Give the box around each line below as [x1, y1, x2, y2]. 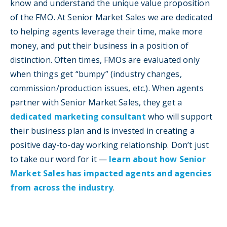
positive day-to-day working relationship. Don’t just [10, 139, 209, 151]
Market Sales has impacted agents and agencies [10, 168, 212, 179]
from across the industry [10, 182, 113, 194]
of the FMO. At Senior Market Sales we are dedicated [10, 12, 213, 23]
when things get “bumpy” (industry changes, [10, 68, 182, 80]
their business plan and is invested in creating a [10, 125, 195, 137]
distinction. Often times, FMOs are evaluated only [10, 54, 200, 66]
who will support [145, 111, 213, 123]
